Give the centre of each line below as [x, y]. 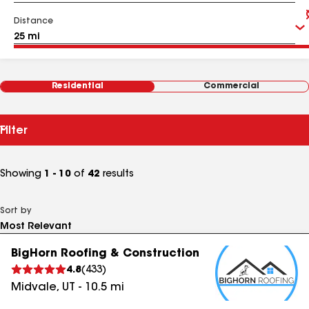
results [117, 175]
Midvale [34, 288]
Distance [33, 21]
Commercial [231, 86]
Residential [78, 86]
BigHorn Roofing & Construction [105, 254]
